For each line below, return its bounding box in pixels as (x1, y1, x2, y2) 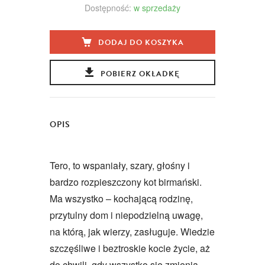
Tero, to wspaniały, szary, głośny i (50, 158, 190, 172)
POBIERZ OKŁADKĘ (100, 67, 180, 80)
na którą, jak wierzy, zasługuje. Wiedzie (50, 224, 215, 238)
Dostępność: (85, 1, 131, 14)
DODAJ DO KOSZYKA (98, 36, 184, 49)
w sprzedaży (134, 1, 180, 14)
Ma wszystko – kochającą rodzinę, (50, 191, 193, 205)
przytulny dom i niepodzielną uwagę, (50, 208, 203, 222)
